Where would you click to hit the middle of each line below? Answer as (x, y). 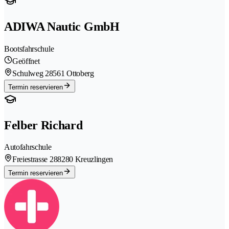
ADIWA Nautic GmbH (62, 26)
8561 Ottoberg (71, 73)
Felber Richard (43, 125)
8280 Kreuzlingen (85, 159)
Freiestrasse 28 (35, 159)
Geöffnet (26, 61)
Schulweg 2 (31, 73)
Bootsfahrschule (29, 49)
